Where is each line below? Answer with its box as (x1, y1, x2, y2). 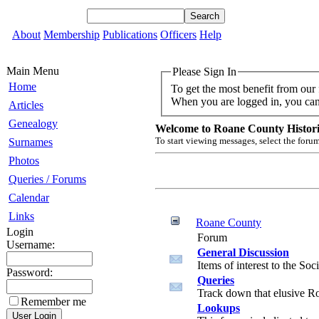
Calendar (9, 192, 49, 204)
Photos (9, 155, 39, 167)
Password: (6, 266, 53, 278)
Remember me (21, 296, 86, 308)
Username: (6, 239, 55, 251)
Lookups (197, 302, 240, 314)
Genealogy (9, 117, 58, 130)
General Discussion (197, 246, 289, 258)
